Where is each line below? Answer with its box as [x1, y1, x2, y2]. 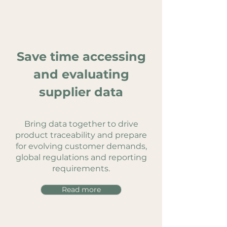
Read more [61, 185, 101, 194]
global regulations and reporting [15, 153, 147, 162]
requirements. [52, 164, 110, 173]
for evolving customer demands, [15, 141, 147, 151]
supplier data [39, 85, 123, 99]
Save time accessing [16, 49, 146, 64]
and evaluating [33, 67, 129, 82]
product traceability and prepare [15, 130, 147, 140]
